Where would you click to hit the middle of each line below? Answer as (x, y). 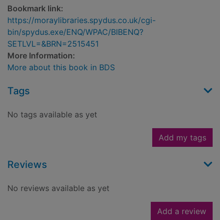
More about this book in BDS (61, 68)
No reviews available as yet (58, 188)
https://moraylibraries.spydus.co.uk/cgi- (82, 20)
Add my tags (182, 138)
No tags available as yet (52, 115)
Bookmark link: (35, 9)
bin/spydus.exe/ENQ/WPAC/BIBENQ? (75, 32)
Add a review (182, 211)
